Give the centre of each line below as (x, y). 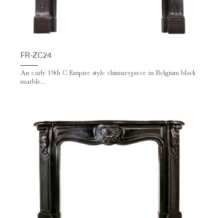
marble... (33, 81)
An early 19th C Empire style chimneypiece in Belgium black (108, 73)
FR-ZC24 (36, 56)
